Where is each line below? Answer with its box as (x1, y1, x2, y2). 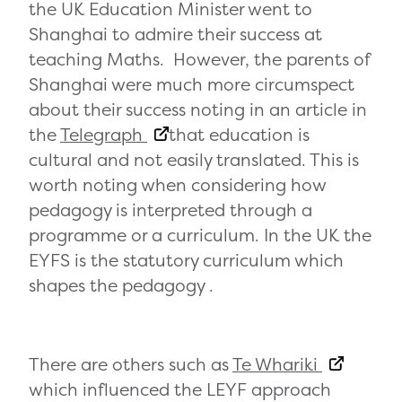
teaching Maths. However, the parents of (29, 48, 370, 72)
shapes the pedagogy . (29, 274, 214, 298)
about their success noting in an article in (29, 98, 367, 122)
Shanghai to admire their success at (29, 22, 322, 47)
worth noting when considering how (29, 173, 326, 197)
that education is (169, 123, 310, 147)
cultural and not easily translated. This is (29, 148, 359, 172)
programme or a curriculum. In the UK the (29, 223, 371, 248)
